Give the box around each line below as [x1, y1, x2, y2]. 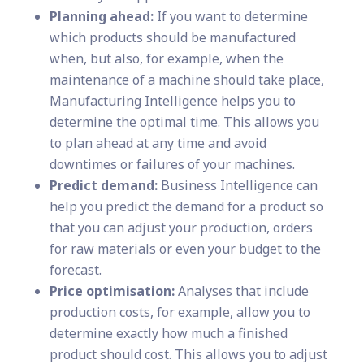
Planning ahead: [49, 7, 154, 26]
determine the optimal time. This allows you [49, 113, 319, 132]
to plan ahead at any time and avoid [49, 134, 266, 153]
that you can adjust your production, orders [49, 219, 313, 237]
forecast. [49, 261, 102, 279]
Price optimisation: [49, 282, 175, 301]
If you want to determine [153, 7, 308, 26]
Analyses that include [174, 282, 309, 301]
